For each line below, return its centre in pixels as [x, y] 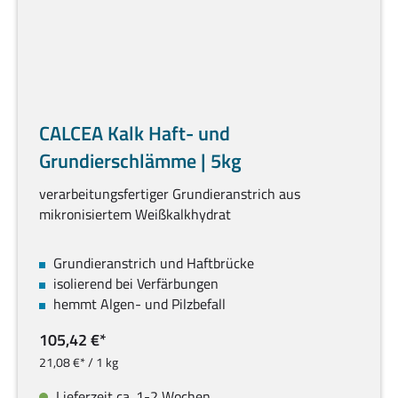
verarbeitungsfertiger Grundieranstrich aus [170, 194]
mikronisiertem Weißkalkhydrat [135, 215]
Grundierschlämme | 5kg [140, 161]
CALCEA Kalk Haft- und [135, 134]
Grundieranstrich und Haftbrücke [154, 263]
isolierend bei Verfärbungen [136, 284]
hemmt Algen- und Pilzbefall [139, 304]
